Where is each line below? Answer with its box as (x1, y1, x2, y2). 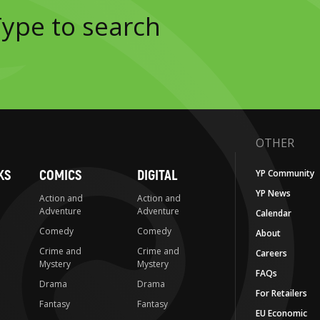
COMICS (39, 166, 81, 184)
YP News (255, 186, 291, 199)
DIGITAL (136, 166, 177, 184)
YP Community (255, 166, 314, 179)
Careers (255, 246, 287, 259)
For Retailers (255, 286, 307, 299)
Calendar (255, 206, 291, 219)
